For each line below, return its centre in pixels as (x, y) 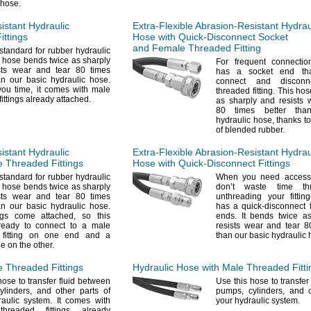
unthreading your (253, 196)
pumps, (230, 291)
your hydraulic (244, 301)
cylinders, (266, 291)
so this (93, 216)
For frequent (241, 62)
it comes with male (72, 90)
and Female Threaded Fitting (197, 48)
